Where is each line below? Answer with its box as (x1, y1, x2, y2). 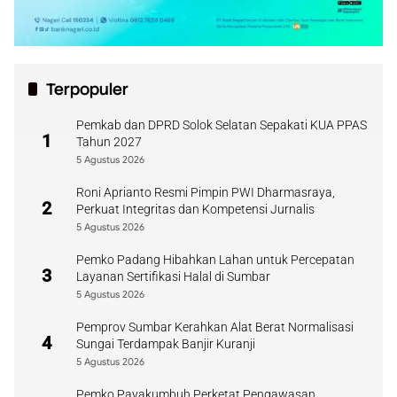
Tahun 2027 (76, 135, 142, 149)
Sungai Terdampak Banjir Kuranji (76, 337, 255, 351)
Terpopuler (46, 79, 128, 99)
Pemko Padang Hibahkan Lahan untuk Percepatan (76, 253, 354, 267)
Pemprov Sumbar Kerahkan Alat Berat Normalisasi (76, 320, 354, 334)
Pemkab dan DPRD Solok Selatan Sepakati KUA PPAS (76, 118, 367, 132)
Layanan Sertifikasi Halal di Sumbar (76, 269, 270, 284)
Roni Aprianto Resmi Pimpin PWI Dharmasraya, (76, 185, 335, 199)
